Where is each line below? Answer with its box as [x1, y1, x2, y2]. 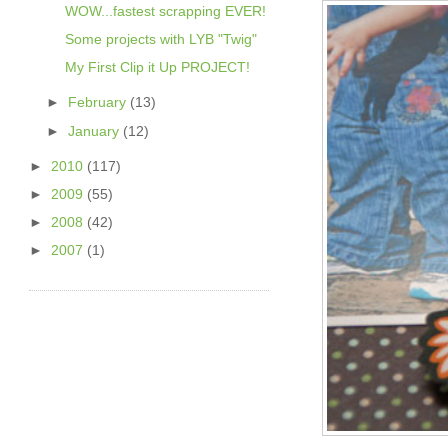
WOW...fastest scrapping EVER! [64, 2, 266, 19]
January [68, 122, 124, 139]
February [68, 94, 131, 111]
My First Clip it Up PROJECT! [64, 59, 250, 76]
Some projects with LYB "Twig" [64, 31, 257, 48]
